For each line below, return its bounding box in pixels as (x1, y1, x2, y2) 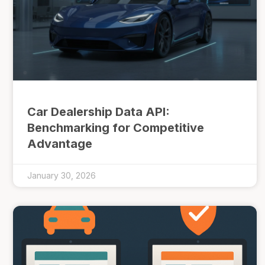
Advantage (27, 136, 92, 151)
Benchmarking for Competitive (27, 120, 204, 135)
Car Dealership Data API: (27, 104, 170, 119)
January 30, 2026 (27, 170, 96, 180)
